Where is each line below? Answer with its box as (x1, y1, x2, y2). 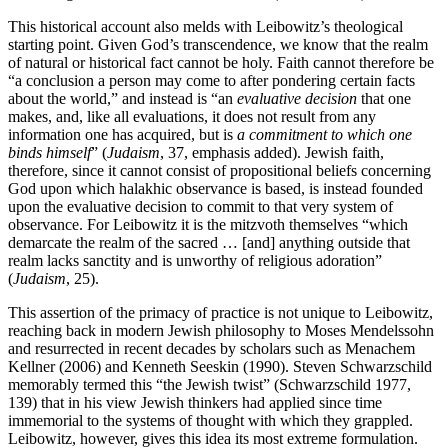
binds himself (8, 144, 91, 162)
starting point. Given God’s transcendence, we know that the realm (8, 36, 428, 54)
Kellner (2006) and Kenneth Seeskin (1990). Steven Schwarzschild (8, 358, 432, 376)
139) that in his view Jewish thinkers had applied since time (8, 394, 382, 412)
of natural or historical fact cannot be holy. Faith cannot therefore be (8, 54, 434, 72)
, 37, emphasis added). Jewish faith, (160, 144, 384, 162)
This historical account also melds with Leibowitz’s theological (8, 18, 403, 36)
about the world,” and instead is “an (8, 90, 237, 108)
